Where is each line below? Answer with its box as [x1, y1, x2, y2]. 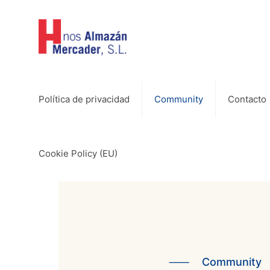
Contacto [228, 93, 266, 105]
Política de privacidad [39, 93, 130, 105]
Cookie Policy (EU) [39, 148, 118, 159]
